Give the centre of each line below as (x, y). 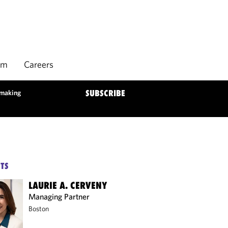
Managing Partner (59, 196)
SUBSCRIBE (105, 93)
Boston (39, 209)
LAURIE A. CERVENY (68, 185)
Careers (39, 64)
